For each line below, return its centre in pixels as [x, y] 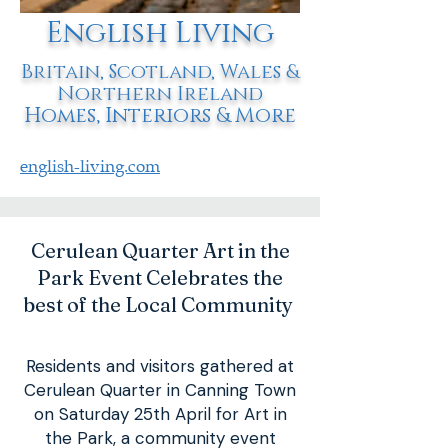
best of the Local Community [160, 304]
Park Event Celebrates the [160, 277]
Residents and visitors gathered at [160, 366]
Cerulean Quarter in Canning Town [160, 390]
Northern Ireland [160, 94]
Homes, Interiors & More [160, 116]
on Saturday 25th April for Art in [160, 414]
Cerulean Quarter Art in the [160, 250]
